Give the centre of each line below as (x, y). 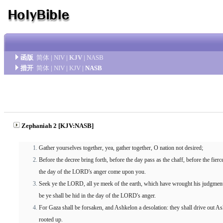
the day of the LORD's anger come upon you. (92, 172)
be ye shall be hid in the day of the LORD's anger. (97, 196)
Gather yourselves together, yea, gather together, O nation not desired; (121, 148)
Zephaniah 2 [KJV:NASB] (57, 126)
